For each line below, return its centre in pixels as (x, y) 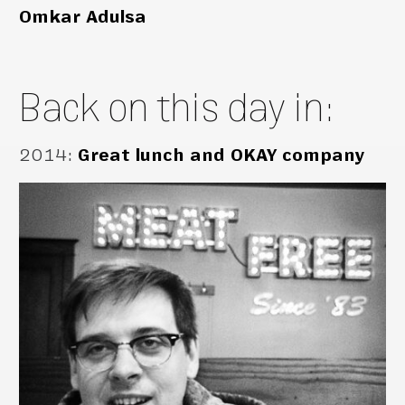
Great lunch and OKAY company (222, 155)
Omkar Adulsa (83, 17)
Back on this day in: (178, 108)
